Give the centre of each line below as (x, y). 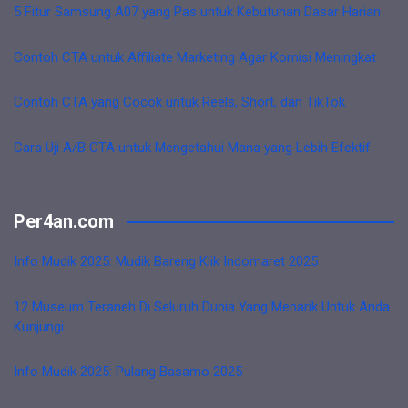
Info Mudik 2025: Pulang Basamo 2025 (128, 372)
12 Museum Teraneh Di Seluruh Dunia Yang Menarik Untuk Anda (202, 306)
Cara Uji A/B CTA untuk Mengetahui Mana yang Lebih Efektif (192, 147)
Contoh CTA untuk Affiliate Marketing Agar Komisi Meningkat (195, 57)
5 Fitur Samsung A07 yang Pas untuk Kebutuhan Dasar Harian (197, 12)
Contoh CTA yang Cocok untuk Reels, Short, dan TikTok (179, 102)
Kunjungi (39, 326)
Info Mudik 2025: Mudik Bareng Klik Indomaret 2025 (166, 261)
